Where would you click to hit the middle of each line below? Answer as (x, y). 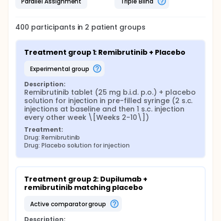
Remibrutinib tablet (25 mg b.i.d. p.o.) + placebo (110, 92)
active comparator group (70, 204)
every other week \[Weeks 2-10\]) (87, 117)
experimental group (61, 69)
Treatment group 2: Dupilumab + (86, 179)
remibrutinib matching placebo (84, 187)
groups (131, 27)
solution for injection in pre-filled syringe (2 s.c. (109, 101)
